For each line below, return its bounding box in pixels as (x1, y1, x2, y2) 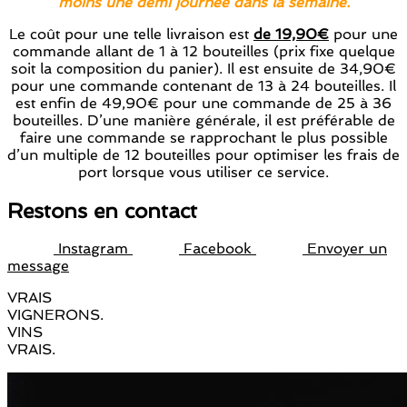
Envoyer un (307, 240, 387, 258)
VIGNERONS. (7, 306, 104, 324)
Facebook (184, 240, 252, 258)
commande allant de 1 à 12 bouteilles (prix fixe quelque (12, 42, 395, 60)
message (7, 257, 69, 275)
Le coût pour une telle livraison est (9, 25, 253, 43)
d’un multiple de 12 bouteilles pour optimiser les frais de (7, 145, 400, 164)
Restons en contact (7, 198, 197, 223)
